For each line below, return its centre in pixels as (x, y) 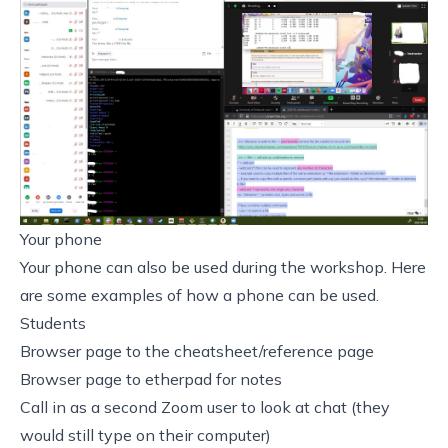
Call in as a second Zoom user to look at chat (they (205, 406)
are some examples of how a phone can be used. (199, 294)
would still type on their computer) (145, 434)
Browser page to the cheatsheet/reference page (197, 350)
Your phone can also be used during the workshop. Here (223, 266)
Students (53, 322)
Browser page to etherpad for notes (151, 378)
